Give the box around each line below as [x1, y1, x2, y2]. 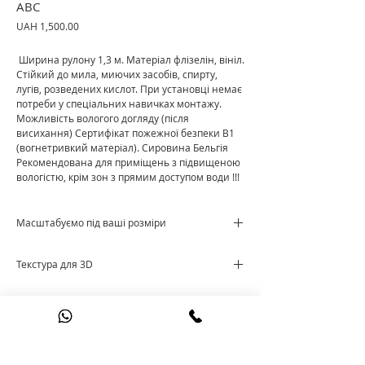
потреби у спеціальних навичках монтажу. [16, 97, 222, 110]
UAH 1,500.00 [16, 20, 79, 33]
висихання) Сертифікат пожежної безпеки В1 [16, 126, 235, 139]
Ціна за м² [16, 245, 64, 258]
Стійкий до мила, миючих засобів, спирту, [16, 68, 218, 81]
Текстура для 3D [16, 257, 93, 270]
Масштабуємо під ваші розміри [16, 216, 166, 229]
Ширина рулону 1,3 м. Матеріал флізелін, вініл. [16, 53, 244, 66]
